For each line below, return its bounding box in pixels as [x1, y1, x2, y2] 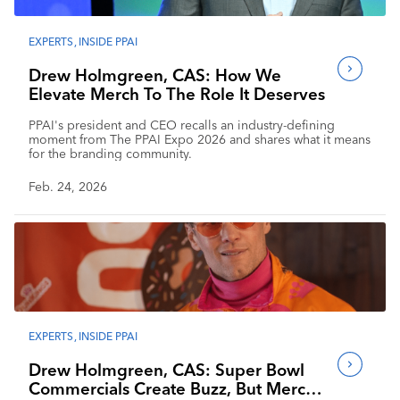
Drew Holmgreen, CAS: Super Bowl [29, 359, 304, 380]
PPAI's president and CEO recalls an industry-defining [29, 116, 335, 133]
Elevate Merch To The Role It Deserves [29, 83, 325, 104]
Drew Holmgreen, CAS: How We [29, 64, 281, 86]
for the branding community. [29, 145, 192, 162]
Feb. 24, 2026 [29, 178, 107, 195]
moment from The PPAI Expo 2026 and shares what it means [29, 130, 371, 147]
